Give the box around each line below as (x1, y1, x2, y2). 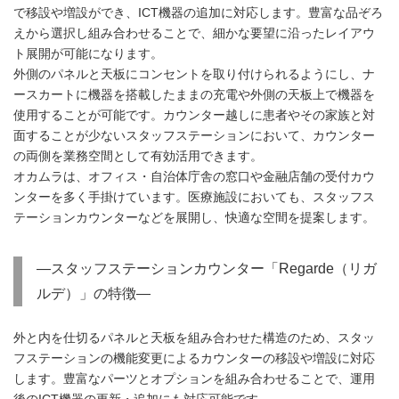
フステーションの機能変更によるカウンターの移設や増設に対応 (13, 352, 375, 366)
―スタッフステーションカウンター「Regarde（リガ (37, 261, 377, 277)
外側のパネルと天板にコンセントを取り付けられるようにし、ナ (13, 68, 375, 82)
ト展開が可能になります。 (13, 47, 163, 61)
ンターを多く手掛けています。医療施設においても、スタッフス (13, 191, 375, 205)
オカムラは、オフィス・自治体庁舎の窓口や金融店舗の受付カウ (13, 170, 375, 184)
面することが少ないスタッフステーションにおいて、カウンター (13, 129, 375, 143)
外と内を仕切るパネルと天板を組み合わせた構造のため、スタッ (13, 331, 375, 346)
